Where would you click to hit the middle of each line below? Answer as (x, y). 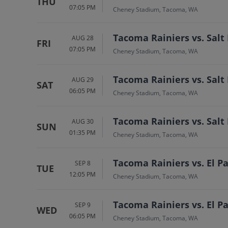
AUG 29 (82, 79)
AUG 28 (82, 38)
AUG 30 (82, 121)
